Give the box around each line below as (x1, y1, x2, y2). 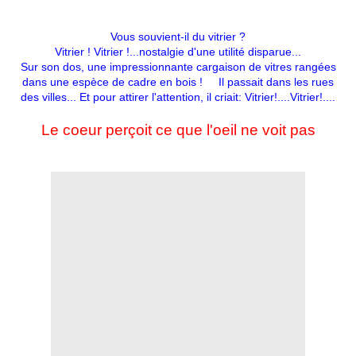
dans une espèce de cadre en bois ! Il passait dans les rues (22, 75, 334, 89)
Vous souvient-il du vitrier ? (110, 30, 246, 44)
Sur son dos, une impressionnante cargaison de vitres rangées (20, 60, 336, 74)
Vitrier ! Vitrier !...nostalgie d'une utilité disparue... (55, 45, 301, 59)
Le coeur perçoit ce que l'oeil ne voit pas (41, 122, 315, 139)
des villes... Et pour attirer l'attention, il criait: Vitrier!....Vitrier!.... (21, 91, 335, 104)
